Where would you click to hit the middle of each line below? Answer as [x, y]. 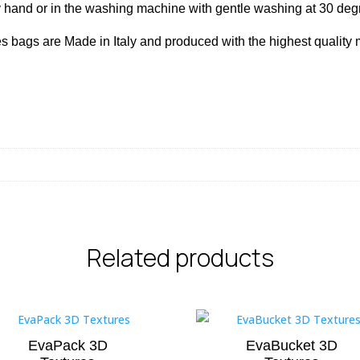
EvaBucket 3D [292, 345]
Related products [180, 257]
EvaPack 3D [67, 345]
